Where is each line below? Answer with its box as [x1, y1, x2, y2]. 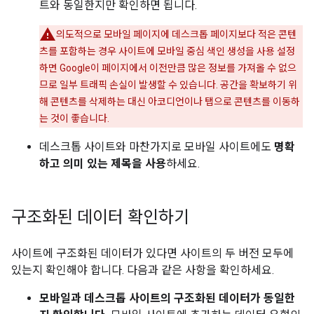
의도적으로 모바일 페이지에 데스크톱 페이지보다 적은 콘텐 [56, 29, 296, 40]
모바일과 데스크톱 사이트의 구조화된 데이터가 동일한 [39, 292, 295, 305]
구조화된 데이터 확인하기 [11, 207, 189, 228]
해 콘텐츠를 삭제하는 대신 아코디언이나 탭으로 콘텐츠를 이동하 [39, 96, 300, 107]
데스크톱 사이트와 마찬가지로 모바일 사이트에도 [39, 140, 274, 153]
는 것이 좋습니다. [39, 113, 109, 124]
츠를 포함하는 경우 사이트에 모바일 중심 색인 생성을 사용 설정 [39, 46, 295, 57]
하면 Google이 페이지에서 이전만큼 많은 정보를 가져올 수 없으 [39, 62, 296, 74]
